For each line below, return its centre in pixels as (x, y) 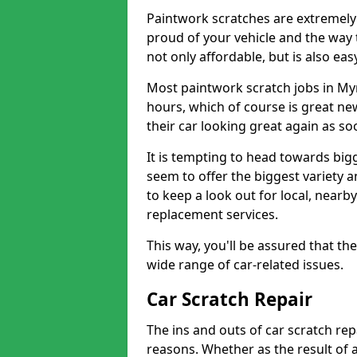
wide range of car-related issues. (245, 265)
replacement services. (212, 214)
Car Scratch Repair (229, 299)
